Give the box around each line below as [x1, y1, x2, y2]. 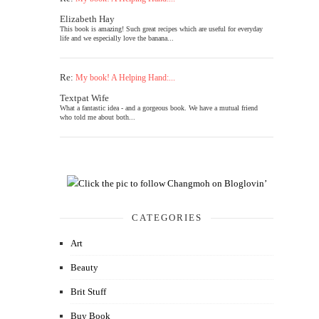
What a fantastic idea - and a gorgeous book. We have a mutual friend [60, 104, 258, 112]
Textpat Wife [60, 93, 109, 103]
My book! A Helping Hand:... [75, 73, 175, 83]
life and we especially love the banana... [60, 34, 174, 42]
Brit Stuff [70, 286, 106, 297]
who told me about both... [60, 113, 135, 121]
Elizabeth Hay [60, 14, 115, 24]
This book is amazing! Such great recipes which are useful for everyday [60, 25, 263, 33]
